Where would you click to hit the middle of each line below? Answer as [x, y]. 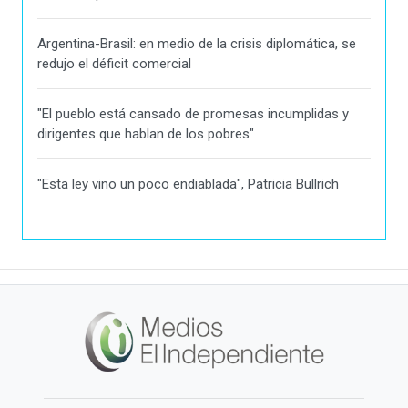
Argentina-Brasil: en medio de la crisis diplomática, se [197, 43]
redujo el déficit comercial [114, 63]
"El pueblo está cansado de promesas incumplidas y [193, 113]
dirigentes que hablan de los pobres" [146, 133]
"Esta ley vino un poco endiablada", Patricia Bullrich [188, 184]
